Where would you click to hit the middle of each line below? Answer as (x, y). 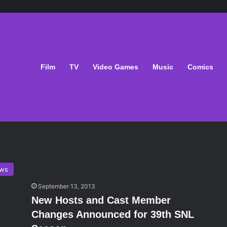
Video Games (116, 67)
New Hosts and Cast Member (101, 200)
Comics (200, 67)
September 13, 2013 (67, 186)
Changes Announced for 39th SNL (113, 214)
